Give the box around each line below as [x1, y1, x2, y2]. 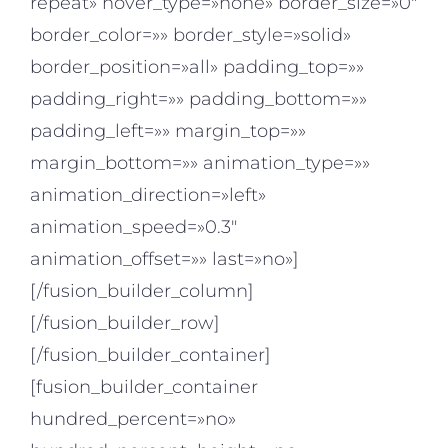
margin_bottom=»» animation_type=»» [30, 152, 370, 175]
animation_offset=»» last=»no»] [30, 248, 299, 271]
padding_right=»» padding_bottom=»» [30, 88, 367, 111]
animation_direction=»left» [30, 184, 266, 207]
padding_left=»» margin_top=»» [30, 120, 306, 143]
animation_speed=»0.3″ [30, 216, 237, 239]
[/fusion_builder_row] [30, 312, 220, 335]
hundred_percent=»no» [30, 408, 236, 431]
